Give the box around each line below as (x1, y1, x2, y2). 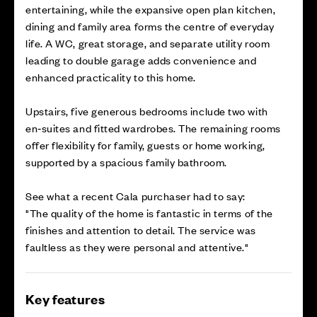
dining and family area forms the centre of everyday (25, 18, 275, 33)
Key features (25, 290, 105, 308)
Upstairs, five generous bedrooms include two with (25, 103, 268, 118)
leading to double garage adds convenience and (25, 52, 257, 67)
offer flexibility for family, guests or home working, (25, 137, 265, 152)
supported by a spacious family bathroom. (25, 154, 227, 169)
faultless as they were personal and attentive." (25, 239, 249, 254)
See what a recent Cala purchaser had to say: (25, 188, 246, 203)
